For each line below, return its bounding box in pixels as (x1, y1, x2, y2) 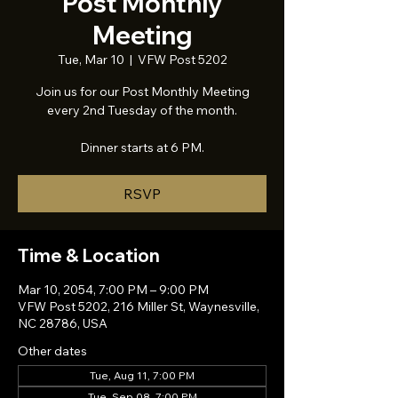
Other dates (18, 343, 87, 359)
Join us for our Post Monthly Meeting (35, 84, 250, 99)
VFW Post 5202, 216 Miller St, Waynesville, (18, 298, 259, 314)
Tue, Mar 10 (57, 52, 124, 68)
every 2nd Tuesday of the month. (47, 102, 237, 118)
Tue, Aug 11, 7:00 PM (90, 369, 195, 382)
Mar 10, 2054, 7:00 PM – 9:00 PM (18, 282, 209, 298)
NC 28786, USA (18, 315, 107, 331)
